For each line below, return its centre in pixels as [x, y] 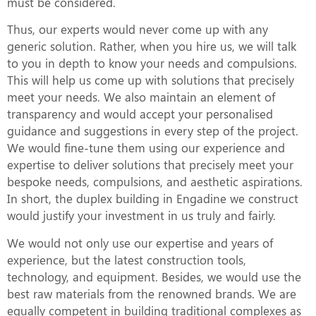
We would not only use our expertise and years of [140, 242]
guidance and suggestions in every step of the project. [153, 131]
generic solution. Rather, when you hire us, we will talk [152, 46]
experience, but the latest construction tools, [127, 259]
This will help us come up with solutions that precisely [151, 80]
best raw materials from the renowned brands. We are [152, 293]
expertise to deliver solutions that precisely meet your [150, 165]
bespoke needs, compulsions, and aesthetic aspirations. [155, 182]
